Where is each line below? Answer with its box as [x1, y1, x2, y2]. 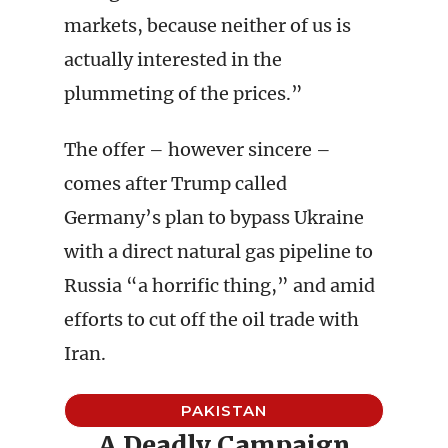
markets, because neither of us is [64, 14, 351, 37]
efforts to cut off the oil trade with [64, 308, 359, 331]
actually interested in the [64, 48, 282, 71]
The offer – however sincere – [64, 138, 331, 161]
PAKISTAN [181, 401, 267, 420]
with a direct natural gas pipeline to [64, 240, 373, 263]
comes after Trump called [64, 172, 287, 195]
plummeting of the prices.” [64, 82, 303, 105]
